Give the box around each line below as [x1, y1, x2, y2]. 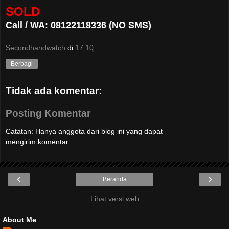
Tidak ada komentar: [6, 85, 102, 97]
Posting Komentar [6, 107, 90, 119]
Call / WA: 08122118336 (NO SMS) [6, 19, 151, 30]
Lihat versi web [90, 195, 139, 203]
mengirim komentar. [6, 138, 70, 146]
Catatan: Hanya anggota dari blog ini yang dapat [6, 127, 163, 136]
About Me [3, 216, 36, 224]
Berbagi [11, 60, 33, 68]
